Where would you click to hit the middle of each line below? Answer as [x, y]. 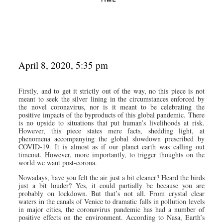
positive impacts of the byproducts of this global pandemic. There [111, 114]
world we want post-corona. [58, 162]
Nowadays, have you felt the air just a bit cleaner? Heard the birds [111, 177]
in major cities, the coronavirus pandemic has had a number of [111, 209]
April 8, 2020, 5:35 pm [63, 65]
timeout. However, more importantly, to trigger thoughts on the [111, 154]
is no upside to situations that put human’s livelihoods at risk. [111, 122]
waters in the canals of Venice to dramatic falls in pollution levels [111, 201]
